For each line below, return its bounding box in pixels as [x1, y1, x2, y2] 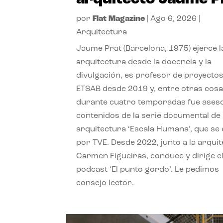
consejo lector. [76, 179, 134, 187]
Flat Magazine [93, 14, 145, 23]
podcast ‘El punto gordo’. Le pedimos [76, 165, 220, 174]
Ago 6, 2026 [150, 14, 197, 23]
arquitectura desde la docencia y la [76, 58, 212, 66]
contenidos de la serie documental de [76, 111, 221, 120]
